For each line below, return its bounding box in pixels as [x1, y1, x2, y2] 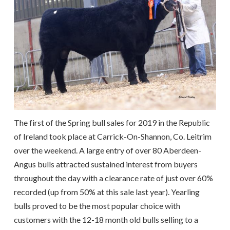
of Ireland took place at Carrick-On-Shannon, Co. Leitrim [13, 131, 212, 142]
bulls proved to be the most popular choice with [13, 201, 180, 211]
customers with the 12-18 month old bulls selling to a [13, 215, 198, 225]
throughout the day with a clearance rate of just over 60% [13, 173, 213, 183]
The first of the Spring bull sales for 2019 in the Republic [13, 118, 210, 128]
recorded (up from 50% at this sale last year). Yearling [13, 187, 200, 197]
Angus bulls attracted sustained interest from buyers [13, 159, 198, 169]
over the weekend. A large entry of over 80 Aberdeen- [13, 145, 201, 156]
